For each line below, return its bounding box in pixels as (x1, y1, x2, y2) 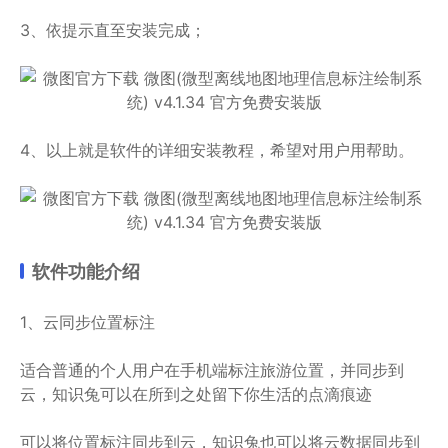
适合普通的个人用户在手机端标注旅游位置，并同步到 (20, 360, 404, 380)
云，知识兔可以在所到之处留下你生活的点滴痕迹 (20, 384, 372, 404)
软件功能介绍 (32, 261, 140, 282)
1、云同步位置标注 (20, 312, 155, 332)
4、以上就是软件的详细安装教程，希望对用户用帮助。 (20, 140, 414, 160)
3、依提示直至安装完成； (20, 20, 206, 40)
